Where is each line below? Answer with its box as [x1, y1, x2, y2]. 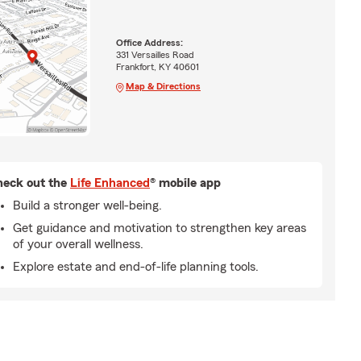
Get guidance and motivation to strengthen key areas [13, 221, 306, 234]
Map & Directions [125, 81, 201, 91]
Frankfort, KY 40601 [115, 61, 199, 72]
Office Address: [115, 37, 183, 48]
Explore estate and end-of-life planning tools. [13, 259, 259, 273]
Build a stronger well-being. [13, 198, 162, 212]
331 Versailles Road [115, 49, 194, 60]
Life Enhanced [70, 176, 150, 189]
